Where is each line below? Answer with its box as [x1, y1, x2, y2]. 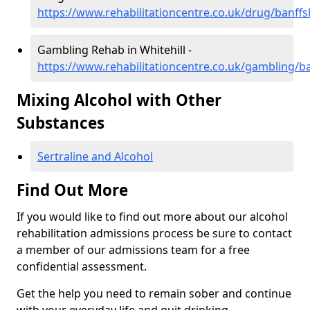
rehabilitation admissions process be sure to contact [17, 226, 292, 241]
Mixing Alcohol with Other [17, 89, 221, 111]
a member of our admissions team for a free [17, 242, 250, 258]
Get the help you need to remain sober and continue [17, 286, 291, 302]
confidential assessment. [17, 259, 147, 275]
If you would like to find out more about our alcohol [17, 209, 288, 225]
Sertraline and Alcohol [37, 149, 153, 165]
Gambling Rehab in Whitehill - [37, 42, 192, 58]
